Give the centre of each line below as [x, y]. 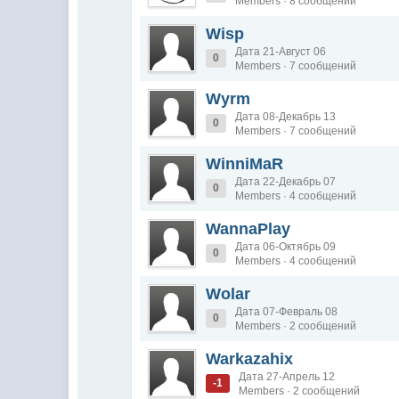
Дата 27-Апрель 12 [287, 377]
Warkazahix [250, 359]
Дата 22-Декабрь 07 [286, 182]
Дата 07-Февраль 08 [287, 312]
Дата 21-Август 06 [281, 52]
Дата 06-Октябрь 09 [286, 247]
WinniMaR [245, 164]
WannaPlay [248, 229]
